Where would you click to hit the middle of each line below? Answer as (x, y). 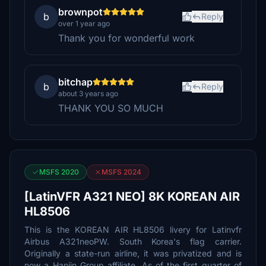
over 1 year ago (84, 23)
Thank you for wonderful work (126, 38)
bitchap (75, 82)
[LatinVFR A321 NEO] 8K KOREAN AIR (132, 197)
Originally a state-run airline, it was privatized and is (133, 253)
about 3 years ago (88, 94)
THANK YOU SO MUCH (111, 108)
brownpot (80, 12)
